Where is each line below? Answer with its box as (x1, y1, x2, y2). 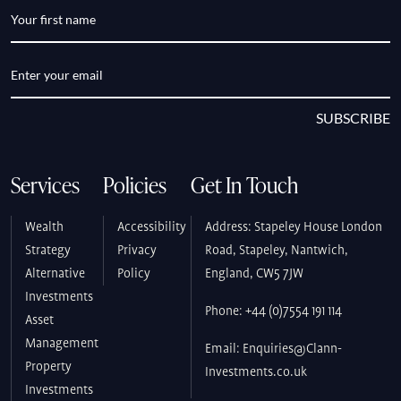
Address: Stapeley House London (205, 220, 383, 235)
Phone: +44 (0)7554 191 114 (205, 304, 343, 320)
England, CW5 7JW (205, 267, 304, 282)
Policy (117, 267, 151, 282)
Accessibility (117, 220, 187, 235)
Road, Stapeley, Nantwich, (205, 243, 349, 259)
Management (25, 337, 98, 352)
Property (25, 360, 72, 375)
